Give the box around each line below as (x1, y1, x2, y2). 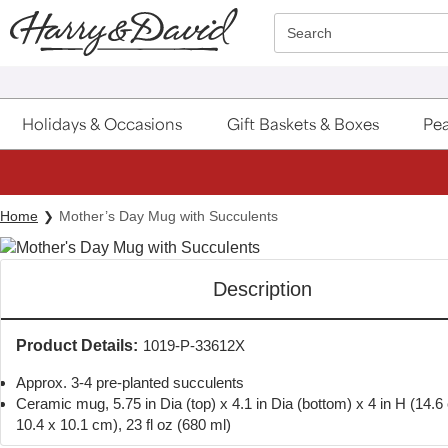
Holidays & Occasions (22, 113, 183, 135)
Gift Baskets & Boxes (226, 113, 379, 135)
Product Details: (16, 336, 138, 354)
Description (212, 277, 312, 300)
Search (286, 25, 332, 41)
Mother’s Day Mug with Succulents (59, 207, 278, 224)
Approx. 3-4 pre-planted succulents (16, 373, 244, 391)
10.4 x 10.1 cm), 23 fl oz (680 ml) (16, 415, 231, 433)
